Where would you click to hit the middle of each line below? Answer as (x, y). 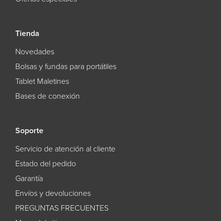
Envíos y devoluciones (53, 194)
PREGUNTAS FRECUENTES (62, 208)
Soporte (29, 131)
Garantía (29, 179)
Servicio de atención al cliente (65, 149)
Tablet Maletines (42, 82)
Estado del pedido (45, 164)
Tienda (27, 34)
